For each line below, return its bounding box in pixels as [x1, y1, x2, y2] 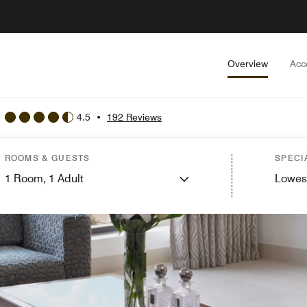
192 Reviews [107, 111, 162, 123]
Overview [228, 58, 268, 69]
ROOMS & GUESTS [4, 153, 90, 163]
